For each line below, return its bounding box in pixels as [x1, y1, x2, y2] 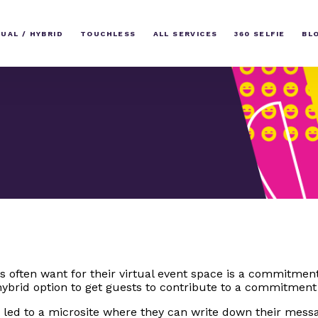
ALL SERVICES [153, 29, 218, 38]
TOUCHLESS [79, 29, 136, 38]
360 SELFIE [234, 29, 285, 38]
